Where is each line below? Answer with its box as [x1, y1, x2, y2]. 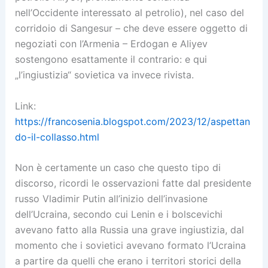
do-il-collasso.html [14, 130, 99, 143]
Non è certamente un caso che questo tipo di [14, 162, 221, 174]
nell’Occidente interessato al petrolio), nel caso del [14, 7, 244, 19]
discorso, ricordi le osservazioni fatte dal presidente [14, 177, 251, 190]
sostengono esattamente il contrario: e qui [14, 53, 207, 66]
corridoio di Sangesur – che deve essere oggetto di [14, 22, 248, 35]
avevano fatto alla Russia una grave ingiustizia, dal [14, 224, 244, 236]
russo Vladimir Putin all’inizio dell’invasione [14, 193, 208, 205]
